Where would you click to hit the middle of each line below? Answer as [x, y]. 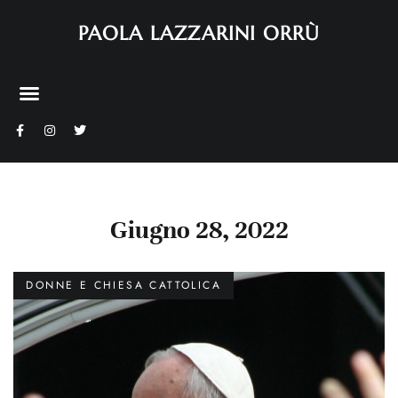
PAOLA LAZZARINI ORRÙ [199, 33]
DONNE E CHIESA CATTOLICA [123, 286]
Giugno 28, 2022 [199, 230]
